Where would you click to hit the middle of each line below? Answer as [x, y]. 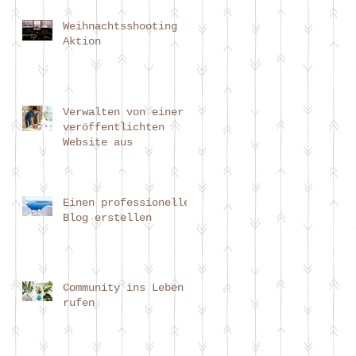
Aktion [82, 41]
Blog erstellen [107, 217]
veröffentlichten [114, 127]
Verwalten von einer [123, 112]
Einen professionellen [130, 202]
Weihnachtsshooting [120, 26]
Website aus [98, 142]
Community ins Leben [123, 287]
